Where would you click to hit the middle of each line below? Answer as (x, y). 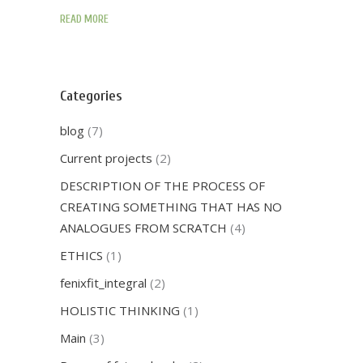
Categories (91, 96)
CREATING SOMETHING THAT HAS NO (171, 207)
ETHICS (81, 255)
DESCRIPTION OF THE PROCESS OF (162, 186)
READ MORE (84, 19)
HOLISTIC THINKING (120, 310)
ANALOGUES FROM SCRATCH (143, 228)
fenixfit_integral (103, 283)
